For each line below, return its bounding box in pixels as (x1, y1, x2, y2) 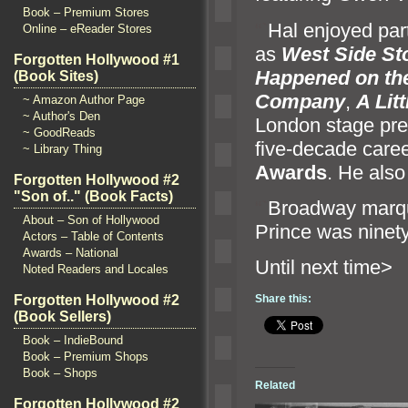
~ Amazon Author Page (23, 93, 145, 107)
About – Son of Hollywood (23, 213, 159, 227)
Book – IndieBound (23, 333, 123, 347)
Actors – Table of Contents (23, 229, 164, 243)
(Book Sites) (14, 68, 98, 84)
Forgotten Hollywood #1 (14, 52, 179, 67)
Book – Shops (23, 366, 97, 380)
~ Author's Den (23, 109, 100, 123)
